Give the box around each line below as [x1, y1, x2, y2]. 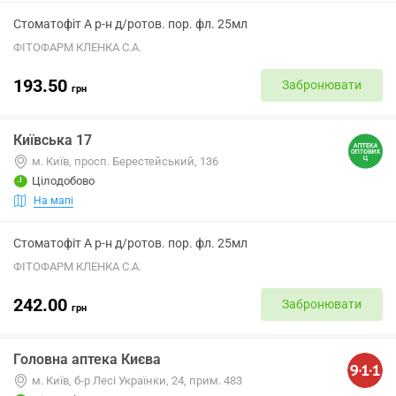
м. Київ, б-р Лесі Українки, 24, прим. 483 [32, 374, 242, 387]
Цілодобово [32, 174, 95, 187]
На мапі [34, 194, 73, 207]
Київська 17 [13, 132, 92, 148]
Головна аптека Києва [13, 351, 161, 368]
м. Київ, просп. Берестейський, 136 [32, 155, 218, 168]
